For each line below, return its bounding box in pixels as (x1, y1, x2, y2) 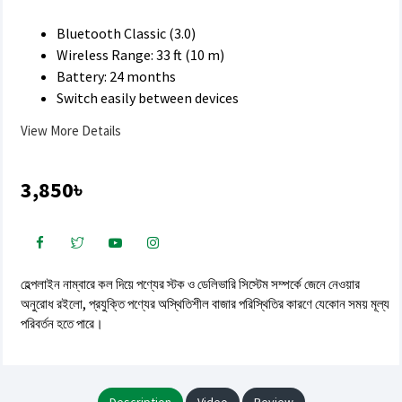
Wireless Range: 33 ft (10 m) (57, 46, 224, 64)
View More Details (21, 121, 121, 139)
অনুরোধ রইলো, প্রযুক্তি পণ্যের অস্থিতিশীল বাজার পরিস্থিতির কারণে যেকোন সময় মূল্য (21, 295, 389, 312)
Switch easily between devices (57, 89, 239, 107)
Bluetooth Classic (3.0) (57, 24, 196, 42)
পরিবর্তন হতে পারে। (21, 315, 103, 332)
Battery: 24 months (57, 67, 176, 85)
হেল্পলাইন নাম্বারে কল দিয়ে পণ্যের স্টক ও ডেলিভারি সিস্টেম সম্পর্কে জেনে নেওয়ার (21, 275, 360, 293)
